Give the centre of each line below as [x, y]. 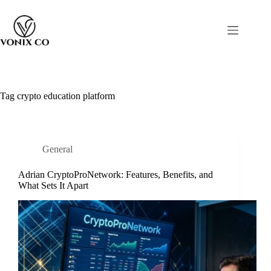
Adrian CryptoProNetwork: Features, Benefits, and [116, 175]
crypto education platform [65, 96]
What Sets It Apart [53, 185]
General [57, 149]
